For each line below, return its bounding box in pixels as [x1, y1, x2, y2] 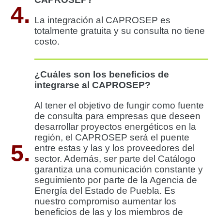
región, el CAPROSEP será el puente [34, 132, 189, 142]
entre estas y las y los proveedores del [34, 142, 195, 153]
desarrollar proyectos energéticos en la [34, 121, 196, 132]
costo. [34, 36, 60, 46]
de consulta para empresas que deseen [34, 110, 201, 121]
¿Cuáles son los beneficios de [34, 69, 169, 79]
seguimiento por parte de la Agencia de [34, 174, 197, 185]
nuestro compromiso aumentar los [34, 196, 176, 206]
